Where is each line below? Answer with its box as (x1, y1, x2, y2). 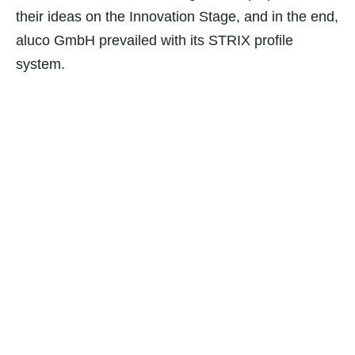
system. (16, 56, 65, 72)
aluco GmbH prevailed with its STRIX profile (16, 32, 293, 48)
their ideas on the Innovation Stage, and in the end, (16, 9, 338, 25)
